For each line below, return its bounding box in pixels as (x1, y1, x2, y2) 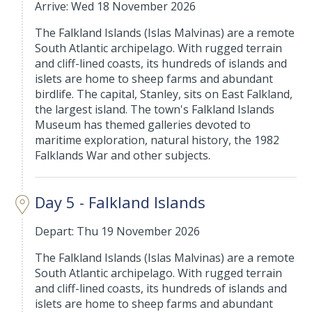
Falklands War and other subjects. (35, 148, 211, 164)
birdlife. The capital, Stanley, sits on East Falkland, (35, 86, 293, 102)
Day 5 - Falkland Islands (35, 192, 206, 213)
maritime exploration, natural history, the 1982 (35, 132, 280, 148)
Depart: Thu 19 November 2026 (35, 224, 201, 240)
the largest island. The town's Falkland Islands (35, 102, 275, 118)
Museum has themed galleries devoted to (35, 117, 251, 133)
